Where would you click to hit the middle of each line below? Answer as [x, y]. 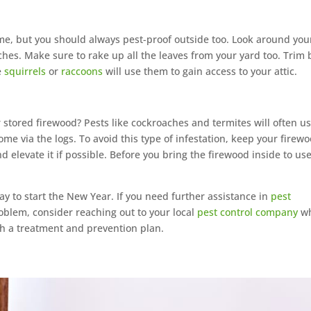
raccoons [82, 72]
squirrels [25, 72]
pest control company [248, 212]
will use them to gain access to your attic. [200, 72]
